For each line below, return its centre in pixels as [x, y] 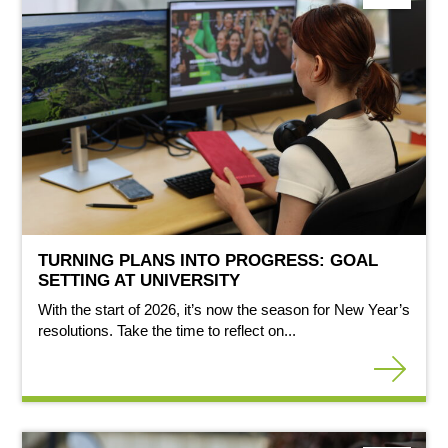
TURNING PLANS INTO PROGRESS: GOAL [208, 261]
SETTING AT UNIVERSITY [139, 281]
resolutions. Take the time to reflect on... [167, 330]
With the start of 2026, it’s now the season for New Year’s [224, 309]
